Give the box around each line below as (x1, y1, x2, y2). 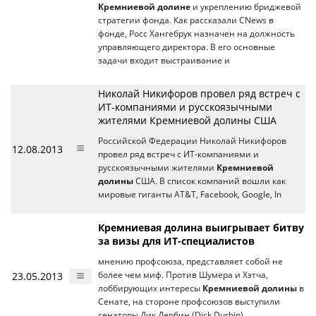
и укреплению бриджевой (190, 1, 301, 12)
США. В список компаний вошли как (133, 176, 286, 186)
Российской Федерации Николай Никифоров (98, 135, 286, 146)
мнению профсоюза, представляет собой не (98, 256, 283, 267)
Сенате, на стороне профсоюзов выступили (98, 296, 280, 307)
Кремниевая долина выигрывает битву (98, 221, 304, 234)
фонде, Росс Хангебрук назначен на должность (98, 28, 295, 39)
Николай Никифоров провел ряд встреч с (98, 87, 300, 100)
